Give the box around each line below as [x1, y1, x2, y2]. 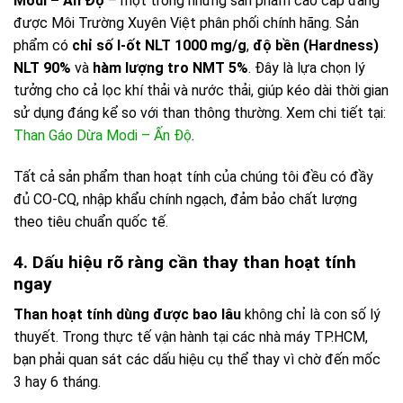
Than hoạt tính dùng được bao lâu [13, 306, 241, 324]
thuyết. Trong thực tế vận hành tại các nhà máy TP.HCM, [13, 328, 368, 346]
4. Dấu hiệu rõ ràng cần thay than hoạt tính [13, 251, 356, 273]
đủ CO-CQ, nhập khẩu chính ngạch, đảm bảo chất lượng [13, 191, 357, 209]
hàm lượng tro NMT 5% [93, 59, 248, 77]
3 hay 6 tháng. [13, 373, 101, 391]
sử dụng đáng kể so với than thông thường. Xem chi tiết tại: [13, 104, 386, 122]
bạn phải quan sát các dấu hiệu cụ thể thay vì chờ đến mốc [13, 351, 381, 369]
